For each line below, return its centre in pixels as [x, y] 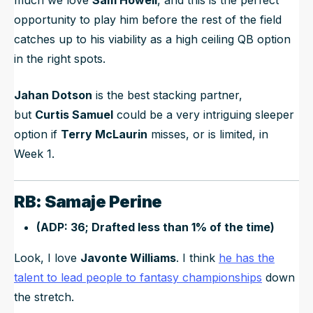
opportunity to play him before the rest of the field [148, 19]
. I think [197, 257]
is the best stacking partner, [167, 95]
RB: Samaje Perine [90, 201]
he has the [247, 257]
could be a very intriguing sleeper [204, 114]
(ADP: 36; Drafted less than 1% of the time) [155, 227]
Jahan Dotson [53, 95]
